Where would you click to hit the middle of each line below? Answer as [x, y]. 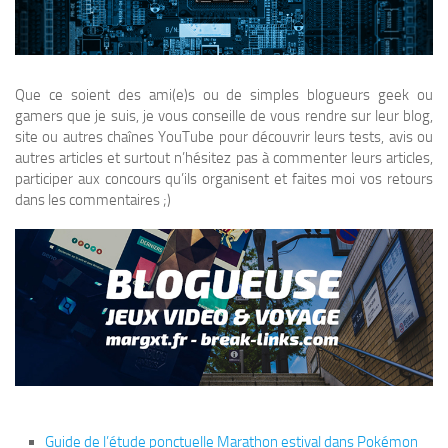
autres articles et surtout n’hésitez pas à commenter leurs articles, [224, 157]
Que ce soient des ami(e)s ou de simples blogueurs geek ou [224, 94]
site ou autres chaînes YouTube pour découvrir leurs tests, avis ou [224, 136]
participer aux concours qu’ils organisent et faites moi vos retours [224, 178]
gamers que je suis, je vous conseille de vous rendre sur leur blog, [224, 115]
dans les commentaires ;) [93, 199]
